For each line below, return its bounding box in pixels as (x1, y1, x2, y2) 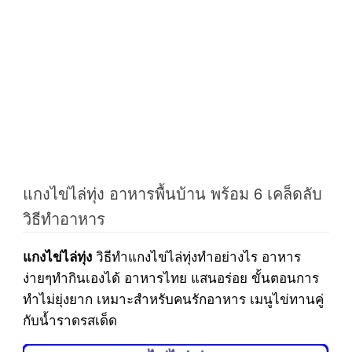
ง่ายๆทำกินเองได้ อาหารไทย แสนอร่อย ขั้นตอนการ (22, 267, 319, 287)
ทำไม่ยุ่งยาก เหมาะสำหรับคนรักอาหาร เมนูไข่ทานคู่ (22, 288, 324, 308)
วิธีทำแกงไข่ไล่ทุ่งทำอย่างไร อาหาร (91, 246, 301, 266)
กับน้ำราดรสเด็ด (22, 310, 117, 329)
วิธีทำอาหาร (22, 207, 105, 229)
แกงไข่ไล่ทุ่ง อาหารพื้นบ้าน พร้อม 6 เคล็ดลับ (22, 181, 322, 204)
